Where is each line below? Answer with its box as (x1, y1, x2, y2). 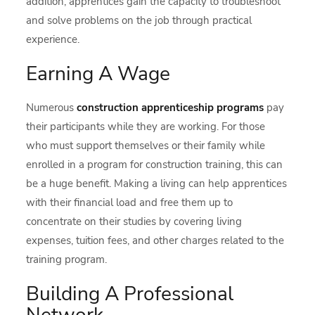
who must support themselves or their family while (26, 138, 266, 153)
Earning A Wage (26, 60, 171, 87)
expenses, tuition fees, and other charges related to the (26, 233, 285, 247)
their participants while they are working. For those (26, 119, 266, 134)
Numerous (26, 100, 77, 115)
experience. (26, 32, 80, 46)
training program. (26, 252, 108, 266)
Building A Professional (26, 280, 234, 307)
